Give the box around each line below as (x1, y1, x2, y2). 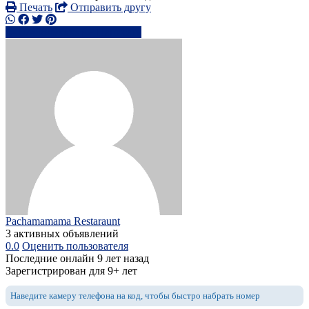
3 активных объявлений (6, 228, 119, 240)
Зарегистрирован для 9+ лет (6, 265, 137, 277)
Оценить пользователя (22, 240, 128, 252)
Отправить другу (68, 1, 151, 14)
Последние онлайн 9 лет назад (6, 252, 149, 265)
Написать (97, 26, 141, 39)
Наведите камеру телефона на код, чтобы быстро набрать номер (10, 290, 260, 301)
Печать (17, 1, 52, 14)
